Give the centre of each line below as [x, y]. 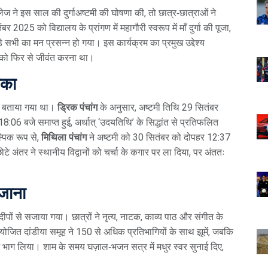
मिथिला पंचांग [64, 137]
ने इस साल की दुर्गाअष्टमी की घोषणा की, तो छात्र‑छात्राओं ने [113, 13]
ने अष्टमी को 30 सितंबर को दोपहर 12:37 [159, 137]
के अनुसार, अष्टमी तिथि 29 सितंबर [158, 107]
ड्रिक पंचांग [77, 107]
